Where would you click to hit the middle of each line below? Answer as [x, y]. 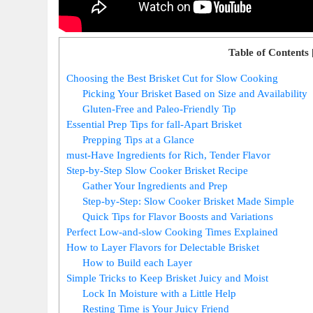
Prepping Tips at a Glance [138, 140]
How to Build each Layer [137, 263]
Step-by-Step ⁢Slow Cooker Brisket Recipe [158, 170]
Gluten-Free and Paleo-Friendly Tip [159, 109]
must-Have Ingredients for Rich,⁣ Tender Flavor [169, 155]
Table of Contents [268, 52]
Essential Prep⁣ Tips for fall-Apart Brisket [154, 124]
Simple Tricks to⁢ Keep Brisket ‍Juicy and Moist [168, 278]
